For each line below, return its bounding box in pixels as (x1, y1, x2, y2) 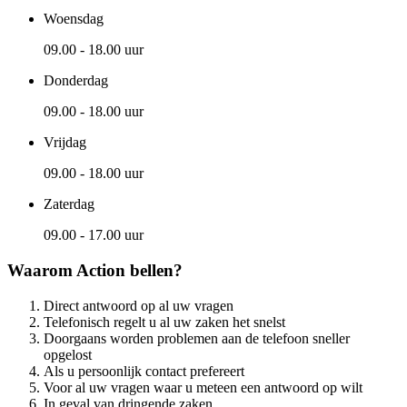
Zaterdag (44, 196, 94, 213)
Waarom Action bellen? (7, 260, 183, 280)
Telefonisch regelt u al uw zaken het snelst (44, 313, 285, 330)
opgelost (44, 346, 92, 362)
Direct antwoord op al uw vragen (44, 297, 233, 313)
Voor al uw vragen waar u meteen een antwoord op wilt (44, 379, 362, 395)
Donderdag (44, 73, 108, 89)
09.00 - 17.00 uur (44, 227, 144, 243)
